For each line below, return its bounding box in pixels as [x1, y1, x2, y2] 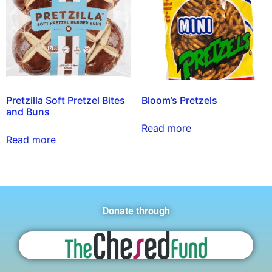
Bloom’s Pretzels [141, 93, 217, 106]
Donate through [102, 205, 170, 217]
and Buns [6, 105, 50, 118]
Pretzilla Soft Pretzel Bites [6, 93, 125, 106]
